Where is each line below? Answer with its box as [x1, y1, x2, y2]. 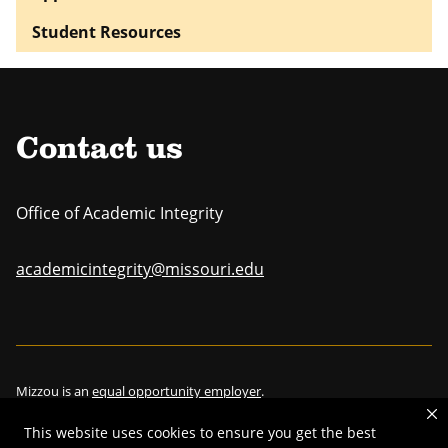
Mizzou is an [16, 382, 92, 401]
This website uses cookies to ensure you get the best [24, 423, 376, 443]
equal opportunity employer [92, 382, 261, 401]
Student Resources [32, 21, 181, 44]
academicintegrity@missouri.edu [16, 258, 264, 281]
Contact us [16, 134, 183, 167]
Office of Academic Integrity [16, 202, 223, 225]
